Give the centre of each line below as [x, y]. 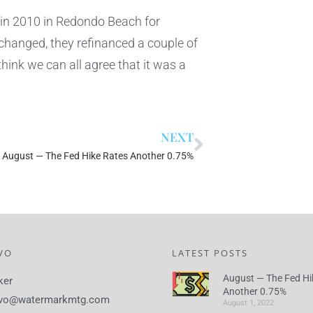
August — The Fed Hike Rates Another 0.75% [97, 156]
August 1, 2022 [248, 303]
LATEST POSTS [210, 253]
